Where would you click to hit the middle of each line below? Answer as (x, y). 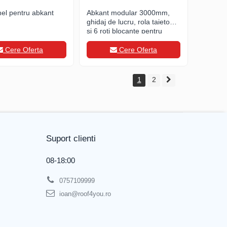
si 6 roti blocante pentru (124, 31)
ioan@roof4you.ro (84, 194)
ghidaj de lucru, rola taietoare (134, 22)
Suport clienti (71, 139)
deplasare (103, 40)
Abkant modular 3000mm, (128, 13)
